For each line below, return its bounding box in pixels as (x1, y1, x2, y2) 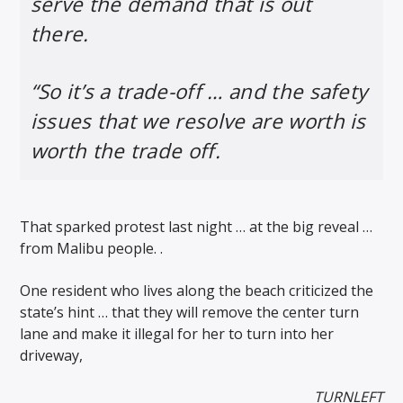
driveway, (20, 345, 84, 365)
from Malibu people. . (20, 238, 164, 259)
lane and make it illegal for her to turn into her (20, 323, 335, 344)
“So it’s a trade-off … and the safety (30, 77, 368, 106)
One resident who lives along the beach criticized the (20, 280, 374, 300)
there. (30, 19, 89, 48)
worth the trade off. (30, 137, 220, 166)
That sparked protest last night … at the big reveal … (20, 217, 373, 237)
